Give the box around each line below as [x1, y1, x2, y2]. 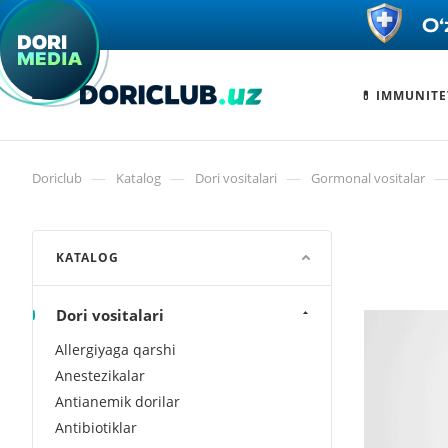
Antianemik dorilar [55, 392, 180, 411]
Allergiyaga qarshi [55, 340, 176, 359]
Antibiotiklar [55, 418, 137, 437]
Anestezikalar [55, 366, 145, 385]
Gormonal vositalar [311, 169, 425, 187]
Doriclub [32, 169, 82, 187]
